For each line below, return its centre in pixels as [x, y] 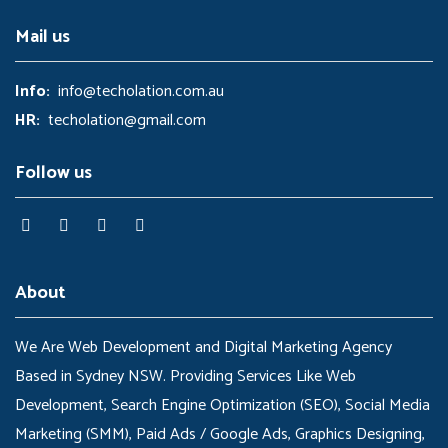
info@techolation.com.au [137, 91]
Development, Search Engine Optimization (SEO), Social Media [222, 405]
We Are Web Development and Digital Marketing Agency [203, 347]
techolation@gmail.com [123, 120]
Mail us [42, 37]
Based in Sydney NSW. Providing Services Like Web [185, 376]
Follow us [53, 173]
